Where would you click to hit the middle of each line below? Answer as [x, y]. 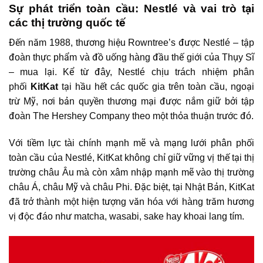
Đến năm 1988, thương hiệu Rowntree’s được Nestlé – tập [131, 43]
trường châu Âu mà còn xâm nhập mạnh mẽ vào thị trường [131, 173]
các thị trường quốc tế [67, 22]
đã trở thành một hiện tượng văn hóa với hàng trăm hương [131, 202]
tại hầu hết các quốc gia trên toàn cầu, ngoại [158, 87]
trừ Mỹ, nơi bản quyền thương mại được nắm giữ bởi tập [131, 102]
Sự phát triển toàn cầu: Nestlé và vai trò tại [131, 8]
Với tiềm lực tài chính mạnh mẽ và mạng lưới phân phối [131, 143]
